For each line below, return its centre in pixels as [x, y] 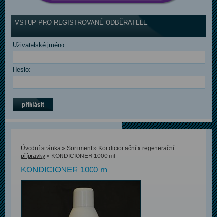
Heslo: [21, 70]
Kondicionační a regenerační [136, 148]
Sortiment [79, 148]
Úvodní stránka [40, 148]
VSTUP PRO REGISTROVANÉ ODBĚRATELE [81, 23]
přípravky [33, 156]
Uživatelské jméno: [39, 45]
